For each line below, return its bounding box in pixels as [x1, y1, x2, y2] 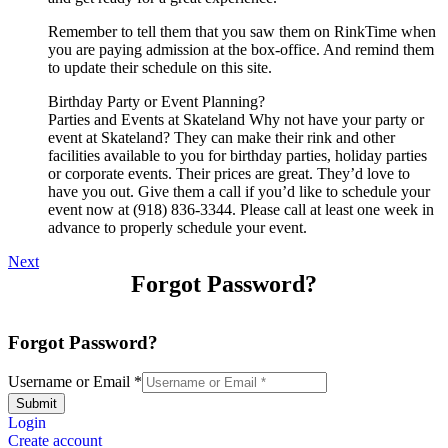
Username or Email [8, 373, 134, 391]
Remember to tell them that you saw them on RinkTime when [48, 22, 436, 40]
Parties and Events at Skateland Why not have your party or [48, 110, 424, 128]
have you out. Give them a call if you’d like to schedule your [48, 182, 430, 200]
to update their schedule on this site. [48, 58, 272, 76]
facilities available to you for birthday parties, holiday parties [48, 146, 427, 164]
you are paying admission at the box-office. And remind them [48, 40, 434, 58]
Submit [16, 396, 57, 412]
